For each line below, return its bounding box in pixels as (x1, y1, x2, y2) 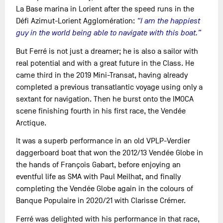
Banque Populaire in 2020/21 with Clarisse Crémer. (16, 196, 186, 206)
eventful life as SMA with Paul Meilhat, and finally (16, 172, 181, 182)
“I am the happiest (137, 16, 201, 25)
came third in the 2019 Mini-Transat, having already (16, 70, 188, 80)
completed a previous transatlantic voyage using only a (16, 82, 203, 92)
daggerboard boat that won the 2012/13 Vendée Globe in (16, 148, 204, 158)
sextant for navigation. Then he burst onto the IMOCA (16, 94, 194, 104)
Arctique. (16, 118, 47, 127)
